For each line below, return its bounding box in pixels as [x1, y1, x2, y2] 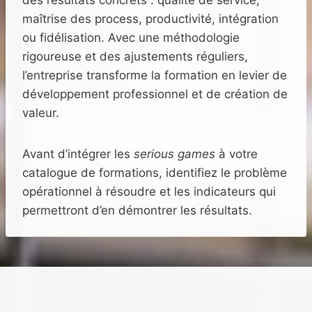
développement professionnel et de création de [22, 87, 288, 102]
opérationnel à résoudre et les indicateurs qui [22, 185, 276, 199]
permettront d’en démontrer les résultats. [22, 203, 252, 218]
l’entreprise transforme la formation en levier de [22, 68, 287, 83]
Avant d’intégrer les [22, 147, 134, 162]
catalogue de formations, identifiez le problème [22, 166, 287, 180]
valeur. [22, 106, 59, 120]
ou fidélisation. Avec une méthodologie [22, 31, 240, 45]
